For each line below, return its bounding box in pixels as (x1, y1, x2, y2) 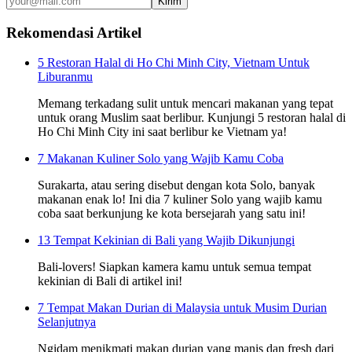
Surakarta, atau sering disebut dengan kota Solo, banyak (38, 178, 315, 192)
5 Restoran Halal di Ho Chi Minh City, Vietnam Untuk (38, 56, 310, 70)
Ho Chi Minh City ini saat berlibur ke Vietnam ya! (38, 125, 287, 139)
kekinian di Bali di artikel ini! (38, 274, 182, 288)
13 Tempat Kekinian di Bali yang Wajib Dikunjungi (38, 233, 295, 247)
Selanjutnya (38, 315, 96, 329)
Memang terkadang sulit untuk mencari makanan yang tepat (38, 97, 333, 111)
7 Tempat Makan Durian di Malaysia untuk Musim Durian (38, 301, 327, 315)
